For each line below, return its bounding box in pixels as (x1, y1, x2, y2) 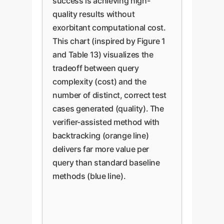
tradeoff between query (52, 62, 139, 73)
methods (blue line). (52, 170, 126, 181)
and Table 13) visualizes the (52, 49, 153, 59)
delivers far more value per (52, 143, 149, 154)
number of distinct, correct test (52, 89, 167, 100)
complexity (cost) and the (52, 76, 146, 86)
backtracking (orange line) (52, 130, 149, 140)
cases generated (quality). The (52, 103, 164, 113)
